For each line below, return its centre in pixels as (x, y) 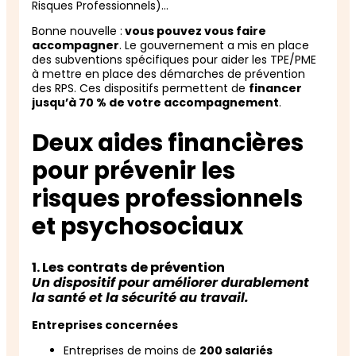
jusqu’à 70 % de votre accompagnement (155, 102)
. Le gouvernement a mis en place (214, 45)
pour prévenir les (133, 171)
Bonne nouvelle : (77, 31)
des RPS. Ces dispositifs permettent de (140, 88)
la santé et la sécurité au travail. (140, 297)
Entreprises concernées (106, 325)
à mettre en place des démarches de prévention (168, 74)
